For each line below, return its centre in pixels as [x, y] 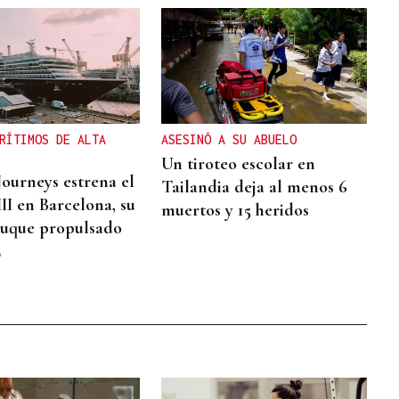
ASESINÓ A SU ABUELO [229, 139]
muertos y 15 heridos [236, 210]
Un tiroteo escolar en [239, 164]
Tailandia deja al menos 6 [255, 187]
